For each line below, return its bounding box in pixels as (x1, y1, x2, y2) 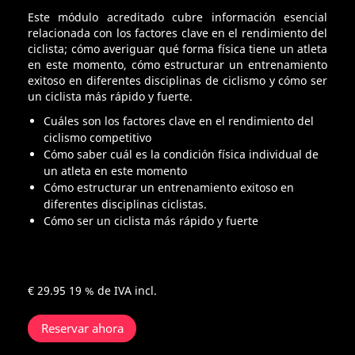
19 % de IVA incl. (69, 283, 157, 299)
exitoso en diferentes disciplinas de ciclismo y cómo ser (28, 73, 327, 89)
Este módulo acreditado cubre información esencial (28, 10, 327, 25)
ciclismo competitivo (44, 130, 151, 146)
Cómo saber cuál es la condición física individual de (44, 147, 319, 162)
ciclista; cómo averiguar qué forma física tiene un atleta (28, 41, 327, 57)
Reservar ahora (40, 320, 124, 337)
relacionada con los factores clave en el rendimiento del (28, 25, 327, 41)
